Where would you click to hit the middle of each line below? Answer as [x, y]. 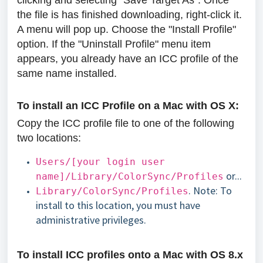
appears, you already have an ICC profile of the [128, 59]
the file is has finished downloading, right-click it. [129, 15]
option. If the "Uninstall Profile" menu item [114, 44]
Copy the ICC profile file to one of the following [126, 123]
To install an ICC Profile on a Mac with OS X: [128, 106]
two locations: [49, 138]
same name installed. [67, 73]
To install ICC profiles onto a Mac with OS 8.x [130, 255]
